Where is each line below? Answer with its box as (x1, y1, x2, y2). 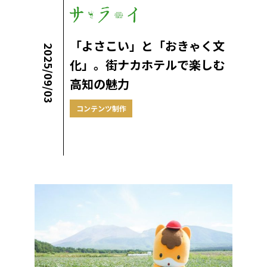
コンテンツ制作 (76, 103, 126, 114)
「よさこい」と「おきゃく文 (70, 37, 225, 55)
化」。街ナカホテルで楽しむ (70, 56, 225, 74)
